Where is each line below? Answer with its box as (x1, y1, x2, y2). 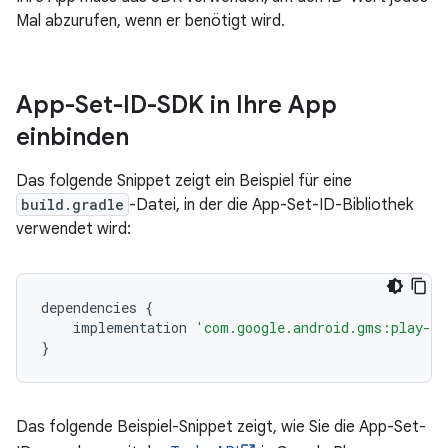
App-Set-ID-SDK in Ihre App (16, 90, 337, 120)
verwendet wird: (16, 219, 131, 239)
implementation (73, 318, 187, 337)
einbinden (16, 122, 129, 152)
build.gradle (21, 195, 124, 214)
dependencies (41, 298, 137, 317)
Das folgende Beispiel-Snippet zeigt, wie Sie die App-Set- (16, 417, 426, 437)
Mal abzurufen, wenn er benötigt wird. (16, 11, 285, 31)
